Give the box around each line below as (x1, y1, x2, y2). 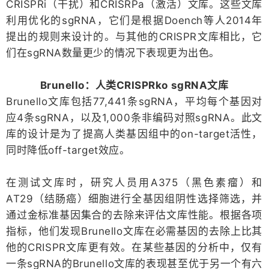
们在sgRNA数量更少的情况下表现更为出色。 (6, 46, 220, 59)
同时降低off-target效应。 (6, 144, 130, 156)
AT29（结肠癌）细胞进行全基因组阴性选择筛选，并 (6, 192, 262, 205)
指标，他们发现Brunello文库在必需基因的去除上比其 (6, 225, 262, 237)
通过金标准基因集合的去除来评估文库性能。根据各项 (6, 208, 262, 221)
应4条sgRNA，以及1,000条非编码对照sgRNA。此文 (6, 111, 262, 124)
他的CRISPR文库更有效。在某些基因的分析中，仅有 (6, 241, 262, 253)
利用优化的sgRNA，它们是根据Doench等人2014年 (6, 14, 262, 26)
